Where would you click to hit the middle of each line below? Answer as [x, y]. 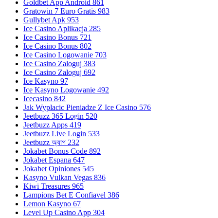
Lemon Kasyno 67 [52, 203]
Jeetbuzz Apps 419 [52, 125]
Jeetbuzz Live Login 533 [62, 133]
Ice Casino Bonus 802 [57, 46]
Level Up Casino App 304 [64, 212]
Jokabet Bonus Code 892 [62, 151]
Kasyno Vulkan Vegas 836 [64, 177]
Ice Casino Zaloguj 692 [59, 72]
